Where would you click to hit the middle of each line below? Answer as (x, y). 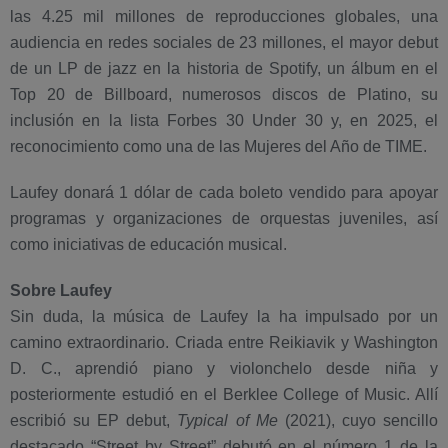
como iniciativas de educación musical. (148, 244)
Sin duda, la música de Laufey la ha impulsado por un (224, 316)
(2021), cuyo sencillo (358, 420)
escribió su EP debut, (90, 420)
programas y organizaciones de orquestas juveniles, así (224, 218)
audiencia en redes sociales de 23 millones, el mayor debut (224, 42)
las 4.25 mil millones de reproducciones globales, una (224, 16)
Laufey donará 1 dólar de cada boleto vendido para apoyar (224, 192)
